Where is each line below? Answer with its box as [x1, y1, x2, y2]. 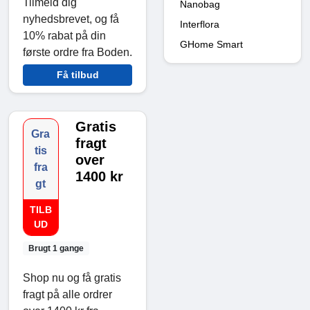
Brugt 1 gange [28, 243, 84, 253]
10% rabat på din [23, 29, 106, 42]
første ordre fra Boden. [23, 46, 132, 58]
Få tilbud [56, 69, 99, 80]
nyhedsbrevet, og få [23, 12, 119, 25]
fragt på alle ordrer [23, 288, 112, 300]
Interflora [180, 18, 219, 30]
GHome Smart [180, 38, 243, 50]
